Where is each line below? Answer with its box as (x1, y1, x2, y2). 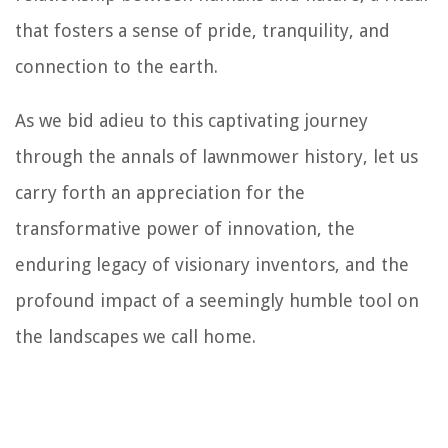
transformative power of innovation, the (15, 218, 355, 240)
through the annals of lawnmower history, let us (15, 146, 418, 168)
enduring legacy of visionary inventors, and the (15, 254, 409, 276)
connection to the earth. (15, 56, 218, 78)
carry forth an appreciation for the (15, 182, 305, 204)
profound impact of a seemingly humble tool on (15, 290, 419, 312)
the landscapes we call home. (15, 326, 256, 348)
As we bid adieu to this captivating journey (15, 110, 368, 132)
